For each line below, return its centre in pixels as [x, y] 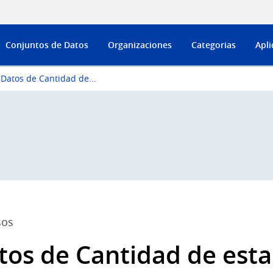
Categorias [214, 44]
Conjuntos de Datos [47, 44]
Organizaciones [140, 44]
